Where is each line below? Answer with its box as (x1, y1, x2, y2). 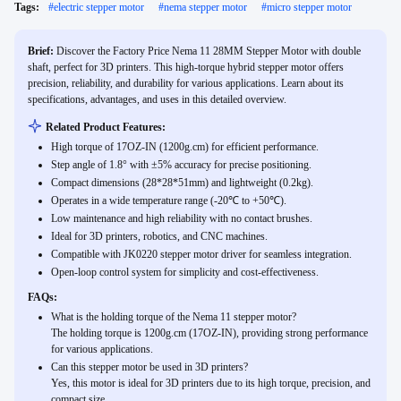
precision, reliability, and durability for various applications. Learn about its (28, 77, 344, 90)
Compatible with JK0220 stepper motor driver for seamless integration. (51, 248, 352, 260)
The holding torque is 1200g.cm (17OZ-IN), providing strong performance (51, 327, 368, 339)
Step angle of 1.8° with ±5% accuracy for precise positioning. (51, 158, 311, 171)
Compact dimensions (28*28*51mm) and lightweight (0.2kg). (51, 176, 313, 189)
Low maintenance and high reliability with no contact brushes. (51, 212, 312, 225)
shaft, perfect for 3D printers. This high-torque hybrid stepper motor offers (28, 61, 344, 73)
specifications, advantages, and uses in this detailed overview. (28, 93, 286, 106)
